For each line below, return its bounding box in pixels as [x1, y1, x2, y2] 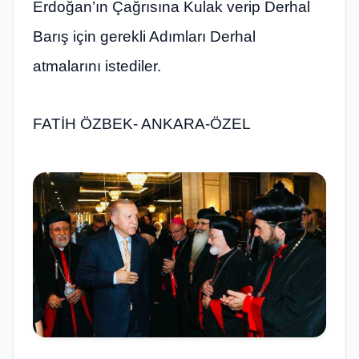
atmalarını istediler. [33, 58, 161, 75]
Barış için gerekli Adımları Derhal [33, 28, 256, 46]
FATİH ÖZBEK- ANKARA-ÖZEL [33, 115, 251, 132]
